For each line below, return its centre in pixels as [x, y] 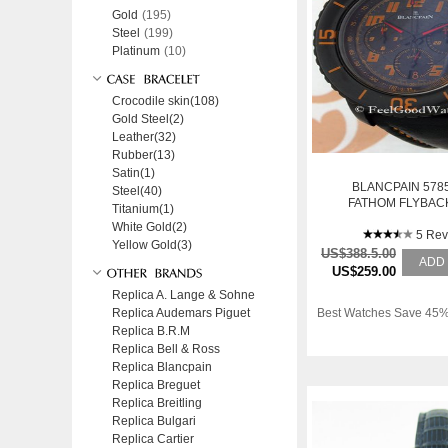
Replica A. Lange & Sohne [183, 295]
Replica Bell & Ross [166, 349]
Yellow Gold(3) [152, 245]
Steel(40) [137, 191]
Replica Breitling [157, 403]
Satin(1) [133, 173]
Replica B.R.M [151, 331]
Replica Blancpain [162, 367]
